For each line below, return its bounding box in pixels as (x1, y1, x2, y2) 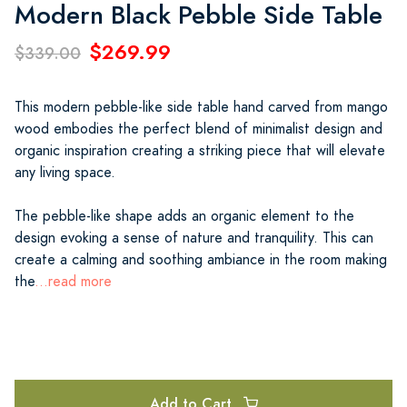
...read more (35, 271, 112, 292)
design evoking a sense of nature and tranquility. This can (15, 227, 373, 248)
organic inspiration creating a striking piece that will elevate (15, 140, 385, 161)
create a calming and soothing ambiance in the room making (15, 249, 387, 270)
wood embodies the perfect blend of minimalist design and (15, 118, 382, 139)
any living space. (15, 162, 115, 183)
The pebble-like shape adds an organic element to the (15, 205, 354, 226)
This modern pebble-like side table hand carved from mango (15, 96, 388, 117)
